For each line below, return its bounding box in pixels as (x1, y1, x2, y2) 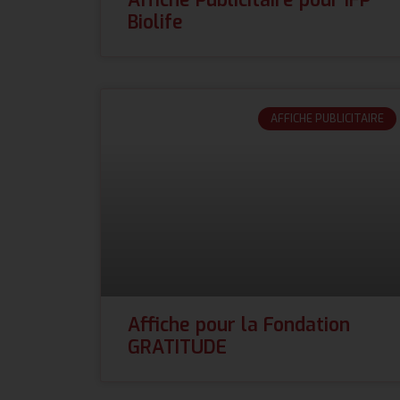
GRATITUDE (128, 334, 227, 360)
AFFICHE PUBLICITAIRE (270, 111, 384, 126)
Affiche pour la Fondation (128, 312, 350, 337)
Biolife (128, 9, 183, 35)
